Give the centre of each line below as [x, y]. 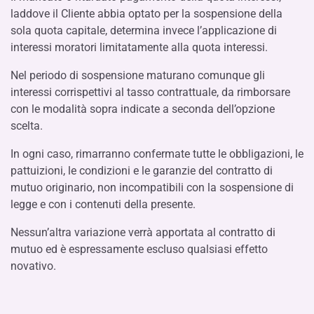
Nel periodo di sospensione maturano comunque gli [138, 75]
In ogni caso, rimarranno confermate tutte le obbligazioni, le [157, 154]
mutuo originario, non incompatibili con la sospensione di [152, 187]
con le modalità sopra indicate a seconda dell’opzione [143, 109]
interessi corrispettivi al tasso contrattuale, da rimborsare [150, 92]
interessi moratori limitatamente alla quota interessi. [139, 47]
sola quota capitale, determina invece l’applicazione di [144, 30]
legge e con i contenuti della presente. [103, 204]
